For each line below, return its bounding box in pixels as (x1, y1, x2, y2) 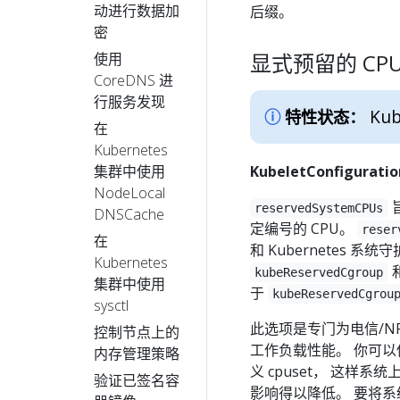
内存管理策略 (94, 343, 179, 363)
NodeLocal (94, 182, 165, 203)
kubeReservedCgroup (254, 264, 384, 279)
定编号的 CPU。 (250, 218, 357, 238)
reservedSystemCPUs (254, 200, 384, 215)
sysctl (94, 295, 129, 315)
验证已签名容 (94, 370, 179, 390)
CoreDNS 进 (94, 70, 173, 90)
